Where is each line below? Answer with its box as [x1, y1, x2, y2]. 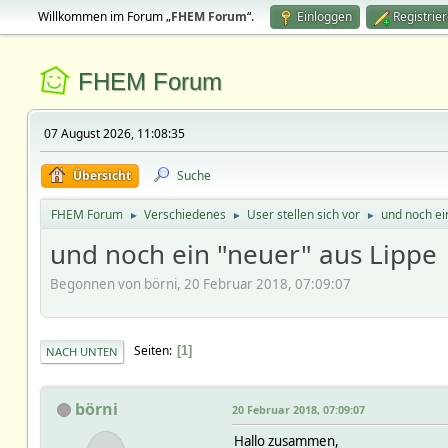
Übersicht [72, 167, 131, 184]
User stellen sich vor [246, 206, 360, 223]
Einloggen [296, 8, 352, 25]
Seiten [133, 342, 169, 360]
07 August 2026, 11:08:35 [43, 125, 185, 142]
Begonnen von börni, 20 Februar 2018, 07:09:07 [49, 274, 351, 293]
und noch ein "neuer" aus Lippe [49, 236, 437, 272]
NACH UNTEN [45, 343, 118, 359]
